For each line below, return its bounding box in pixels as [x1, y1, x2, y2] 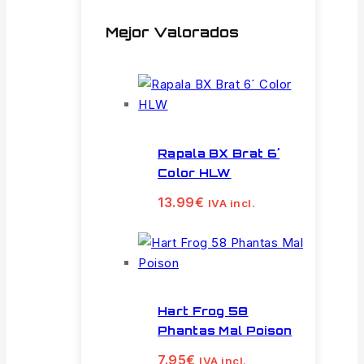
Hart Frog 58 [158, 304, 249, 318]
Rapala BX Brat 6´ [158, 146, 280, 161]
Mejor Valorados [106, 23, 239, 41]
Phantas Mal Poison [158, 323, 292, 338]
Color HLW [158, 166, 232, 180]
